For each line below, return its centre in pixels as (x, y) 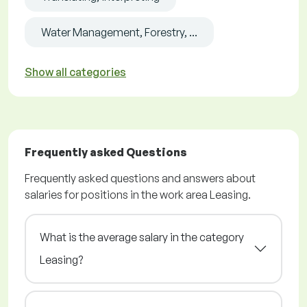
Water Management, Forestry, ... (119, 33)
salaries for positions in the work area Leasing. (138, 195)
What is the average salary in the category (142, 237)
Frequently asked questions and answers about (140, 179)
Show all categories (75, 72)
